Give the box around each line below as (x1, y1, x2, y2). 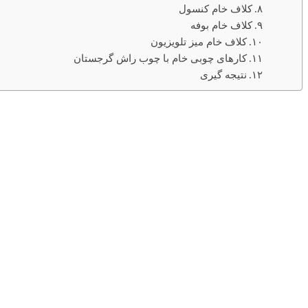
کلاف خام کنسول (178, 3, 252, 15)
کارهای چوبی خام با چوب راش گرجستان (73, 52, 247, 65)
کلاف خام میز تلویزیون (150, 36, 247, 48)
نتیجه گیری (199, 69, 247, 81)
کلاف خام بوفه (190, 19, 252, 32)
